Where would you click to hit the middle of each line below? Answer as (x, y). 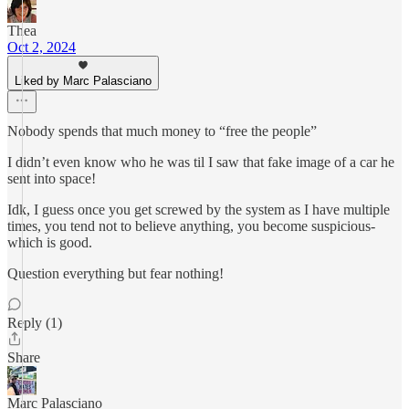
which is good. (50, 242)
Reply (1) (35, 323)
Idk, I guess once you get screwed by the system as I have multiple (199, 210)
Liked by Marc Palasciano (83, 81)
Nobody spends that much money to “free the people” (162, 131)
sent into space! (52, 178)
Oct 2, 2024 (42, 47)
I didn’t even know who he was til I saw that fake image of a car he (201, 162)
